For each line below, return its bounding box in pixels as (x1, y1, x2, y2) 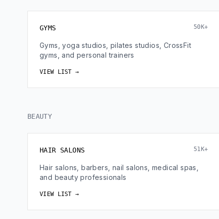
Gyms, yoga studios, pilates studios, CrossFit (40, 41, 191, 49)
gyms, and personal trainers (40, 51, 134, 59)
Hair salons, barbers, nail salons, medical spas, (40, 163, 199, 172)
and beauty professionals (40, 173, 127, 181)
